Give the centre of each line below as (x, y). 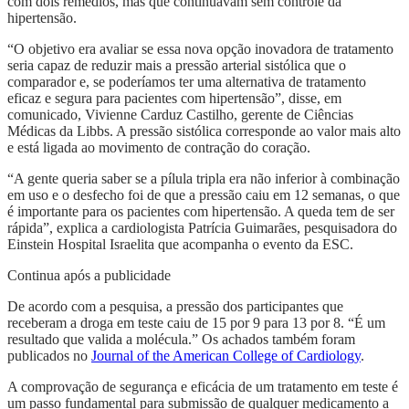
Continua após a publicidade (89, 275)
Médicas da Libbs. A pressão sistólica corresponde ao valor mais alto (204, 131)
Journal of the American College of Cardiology (226, 355)
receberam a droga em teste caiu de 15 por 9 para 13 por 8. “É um (196, 322)
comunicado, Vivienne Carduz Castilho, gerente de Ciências (180, 114)
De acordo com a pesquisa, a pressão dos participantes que (175, 306)
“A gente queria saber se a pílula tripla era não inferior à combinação (204, 178)
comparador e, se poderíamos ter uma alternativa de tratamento (187, 81)
